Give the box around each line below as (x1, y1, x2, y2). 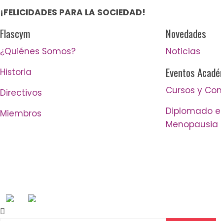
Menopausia (166, 118, 218, 130)
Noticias (166, 45, 200, 57)
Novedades (166, 25, 206, 41)
